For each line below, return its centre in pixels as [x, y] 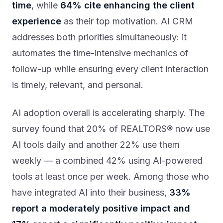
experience [37, 21]
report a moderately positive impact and [101, 209]
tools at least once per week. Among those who [111, 177]
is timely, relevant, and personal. [78, 85]
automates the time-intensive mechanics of [100, 53]
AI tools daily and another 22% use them [96, 145]
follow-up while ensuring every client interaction [110, 69]
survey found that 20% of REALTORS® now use [111, 129]
